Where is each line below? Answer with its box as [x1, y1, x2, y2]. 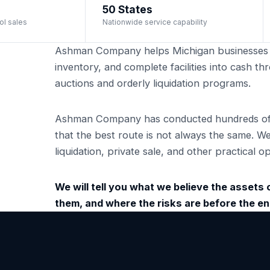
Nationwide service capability [102, 17, 207, 27]
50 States [102, 2, 152, 16]
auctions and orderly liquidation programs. [55, 77, 251, 89]
